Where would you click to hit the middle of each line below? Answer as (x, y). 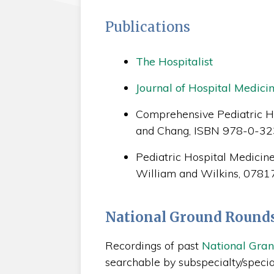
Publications (147, 27)
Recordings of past (153, 245)
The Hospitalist (174, 61)
